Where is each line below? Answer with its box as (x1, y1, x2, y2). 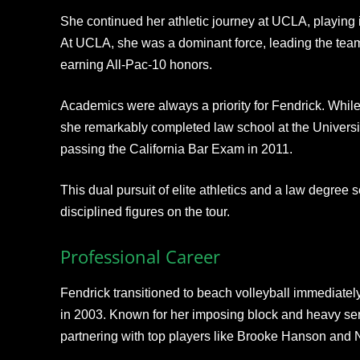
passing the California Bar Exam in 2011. (59, 142, 292, 157)
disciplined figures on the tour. (59, 205, 230, 219)
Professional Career (59, 244, 220, 269)
